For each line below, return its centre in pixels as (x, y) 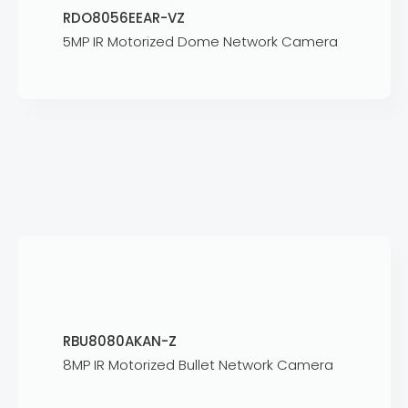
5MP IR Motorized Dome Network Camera (201, 42)
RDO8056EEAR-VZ (124, 18)
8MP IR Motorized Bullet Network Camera (199, 364)
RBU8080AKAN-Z (120, 341)
